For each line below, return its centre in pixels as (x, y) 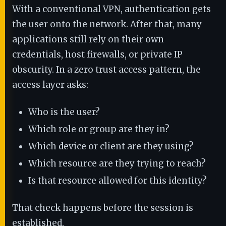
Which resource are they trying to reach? (117, 163)
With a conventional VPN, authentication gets (111, 9)
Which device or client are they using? (111, 146)
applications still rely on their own (88, 39)
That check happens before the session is (103, 208)
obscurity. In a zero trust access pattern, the (106, 70)
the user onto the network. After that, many (107, 24)
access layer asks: (50, 85)
